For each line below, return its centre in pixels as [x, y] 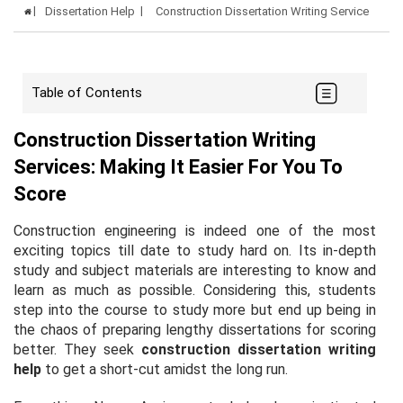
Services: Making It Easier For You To [178, 166]
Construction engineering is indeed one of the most [195, 230]
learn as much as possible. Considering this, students [195, 290]
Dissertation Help [90, 11]
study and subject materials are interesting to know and [195, 270]
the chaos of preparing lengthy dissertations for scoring [195, 329]
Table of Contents [87, 93]
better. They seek [77, 349]
